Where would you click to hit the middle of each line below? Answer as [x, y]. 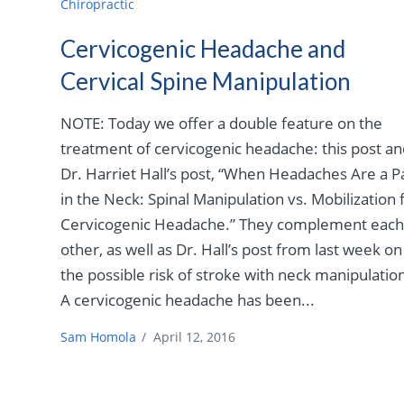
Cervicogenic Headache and [203, 48]
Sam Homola [99, 336]
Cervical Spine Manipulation [206, 81]
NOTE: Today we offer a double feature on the [222, 123]
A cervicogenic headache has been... [188, 299]
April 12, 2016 [195, 336]
